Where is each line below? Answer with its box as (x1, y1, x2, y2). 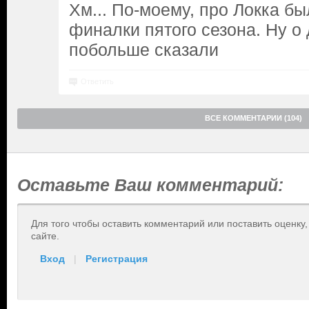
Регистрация (86, 253, 148, 264)
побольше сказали (69, 40, 219, 59)
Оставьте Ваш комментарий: (17, 175, 283, 195)
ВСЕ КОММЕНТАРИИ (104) (205, 114, 302, 122)
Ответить (81, 77, 114, 86)
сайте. (31, 230, 59, 241)
